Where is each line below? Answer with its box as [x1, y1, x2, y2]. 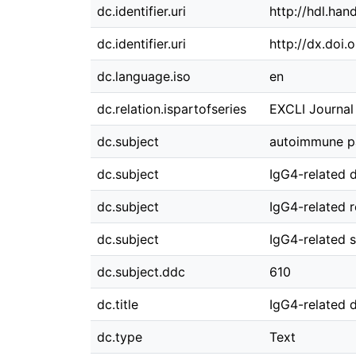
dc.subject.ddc [97, 264, 185, 280]
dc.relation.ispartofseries [97, 101, 246, 117]
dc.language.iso [97, 68, 191, 84]
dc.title [97, 296, 138, 312]
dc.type [97, 329, 142, 345]
